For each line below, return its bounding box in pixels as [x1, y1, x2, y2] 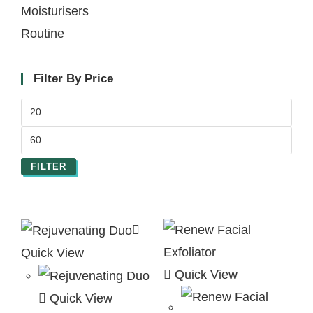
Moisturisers [21, 3, 89, 18]
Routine [21, 26, 64, 41]
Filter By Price [34, 71, 113, 85]
